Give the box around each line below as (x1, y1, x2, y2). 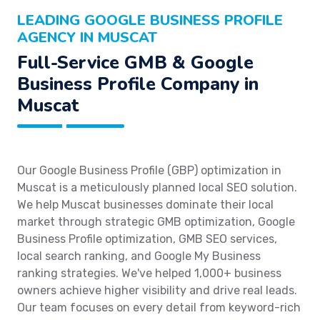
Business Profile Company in (17, 71, 259, 97)
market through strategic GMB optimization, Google (17, 215, 295, 229)
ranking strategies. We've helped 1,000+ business (17, 266, 281, 281)
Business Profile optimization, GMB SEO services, (17, 232, 277, 246)
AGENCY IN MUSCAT (17, 28, 157, 48)
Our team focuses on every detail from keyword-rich (17, 301, 301, 315)
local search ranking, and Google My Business (17, 249, 261, 264)
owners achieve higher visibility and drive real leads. (17, 284, 297, 298)
